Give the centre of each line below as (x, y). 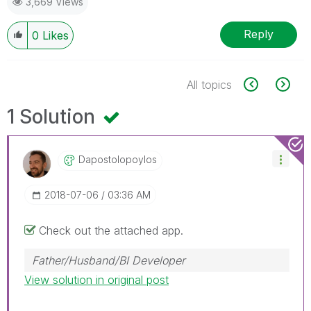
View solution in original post (96, 279)
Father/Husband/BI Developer (109, 260)
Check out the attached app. (111, 230)
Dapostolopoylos (118, 159)
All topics (209, 84)
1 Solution (53, 116)
